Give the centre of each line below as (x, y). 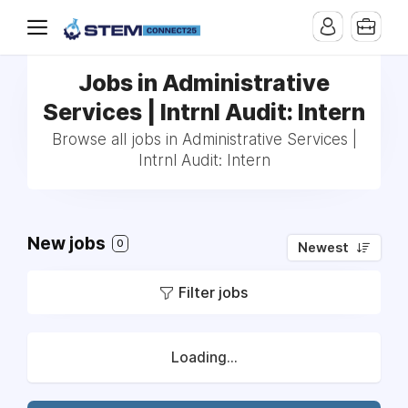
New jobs (68, 244)
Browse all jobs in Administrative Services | (204, 139)
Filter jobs (213, 292)
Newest (323, 248)
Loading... (204, 357)
